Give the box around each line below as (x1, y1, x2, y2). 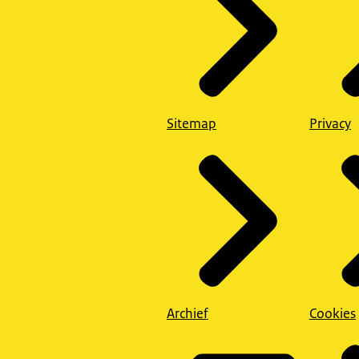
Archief (167, 305, 208, 323)
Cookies (309, 305, 356, 323)
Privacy (309, 114, 351, 132)
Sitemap (167, 114, 216, 132)
